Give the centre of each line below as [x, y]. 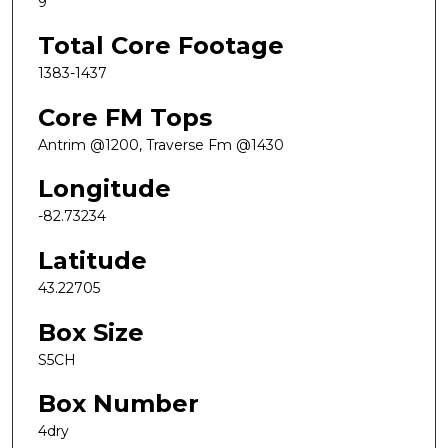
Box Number [118, 404]
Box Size [91, 332]
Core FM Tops [125, 117]
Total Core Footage [161, 46]
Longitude [104, 189]
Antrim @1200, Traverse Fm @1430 [161, 144]
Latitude [92, 261]
